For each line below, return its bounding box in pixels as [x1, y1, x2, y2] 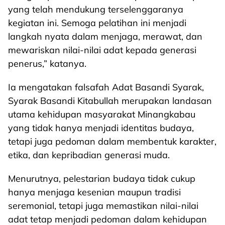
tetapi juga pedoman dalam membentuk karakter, [8, 136, 216, 147]
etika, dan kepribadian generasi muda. [8, 149, 170, 161]
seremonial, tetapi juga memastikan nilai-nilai [8, 200, 198, 211]
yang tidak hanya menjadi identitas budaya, [8, 122, 194, 134]
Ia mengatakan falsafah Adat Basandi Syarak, [8, 81, 204, 93]
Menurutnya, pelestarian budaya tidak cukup [8, 173, 195, 184]
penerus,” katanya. [8, 58, 86, 69]
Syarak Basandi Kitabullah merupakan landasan [8, 95, 212, 106]
